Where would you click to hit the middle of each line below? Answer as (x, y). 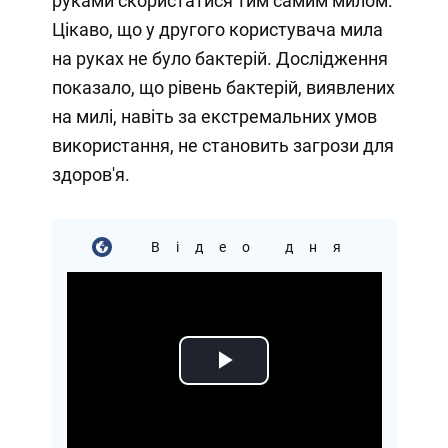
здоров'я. (90, 174)
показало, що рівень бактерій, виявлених (223, 87)
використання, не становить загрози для (222, 145)
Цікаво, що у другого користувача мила (217, 29)
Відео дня (244, 246)
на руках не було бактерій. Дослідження (219, 58)
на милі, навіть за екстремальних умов (214, 116)
